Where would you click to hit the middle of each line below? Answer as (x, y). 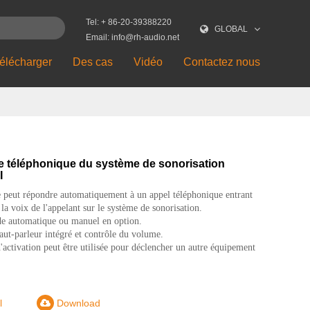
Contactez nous (222, 62)
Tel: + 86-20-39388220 (129, 22)
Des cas (93, 62)
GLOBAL (231, 29)
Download (77, 303)
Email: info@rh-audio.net (133, 37)
